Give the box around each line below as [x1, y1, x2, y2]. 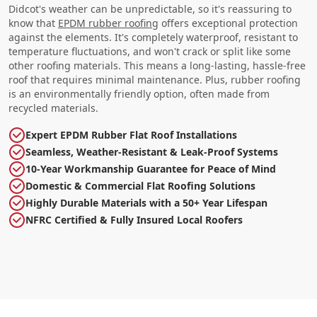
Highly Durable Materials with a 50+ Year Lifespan [25, 195, 267, 209]
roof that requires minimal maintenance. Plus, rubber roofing [8, 72, 301, 86]
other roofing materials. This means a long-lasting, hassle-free [8, 58, 306, 72]
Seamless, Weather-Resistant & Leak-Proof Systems [25, 144, 278, 158]
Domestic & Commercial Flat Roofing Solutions [25, 178, 255, 192]
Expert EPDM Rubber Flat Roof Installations [25, 127, 237, 142]
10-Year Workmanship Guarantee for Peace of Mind [25, 161, 276, 175]
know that [8, 16, 58, 30]
